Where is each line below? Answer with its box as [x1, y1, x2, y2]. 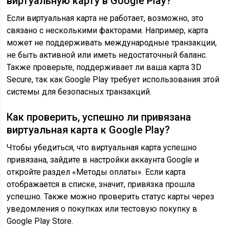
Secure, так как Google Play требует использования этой [7, 75, 220, 84]
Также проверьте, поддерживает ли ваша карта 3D [7, 62, 202, 72]
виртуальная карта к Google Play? [7, 124, 170, 136]
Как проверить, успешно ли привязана [7, 111, 192, 123]
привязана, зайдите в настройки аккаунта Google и [7, 155, 199, 165]
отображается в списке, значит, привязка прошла [7, 179, 195, 189]
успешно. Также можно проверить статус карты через [7, 192, 215, 201]
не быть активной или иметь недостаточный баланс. [7, 50, 208, 60]
